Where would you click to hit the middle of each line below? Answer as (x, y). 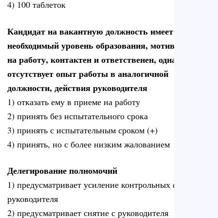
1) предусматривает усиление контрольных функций (107, 185)
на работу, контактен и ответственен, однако (96, 59)
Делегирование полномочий (62, 171)
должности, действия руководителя (77, 87)
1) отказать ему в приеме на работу (74, 101)
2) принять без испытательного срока (78, 116)
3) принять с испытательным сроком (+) (82, 130)
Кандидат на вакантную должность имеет (90, 31)
